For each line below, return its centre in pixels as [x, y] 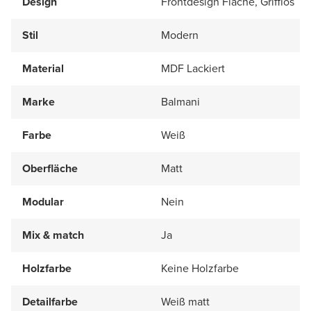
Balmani [180, 101]
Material [43, 68]
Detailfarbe [50, 301]
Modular [43, 201]
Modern [180, 35]
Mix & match [53, 235]
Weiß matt [185, 301]
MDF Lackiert [193, 68]
